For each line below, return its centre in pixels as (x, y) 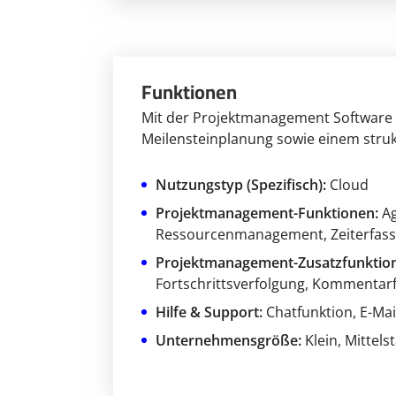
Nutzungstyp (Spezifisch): (241, 185)
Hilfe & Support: (209, 312)
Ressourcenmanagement (240, 235)
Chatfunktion (309, 312)
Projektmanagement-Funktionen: (267, 213)
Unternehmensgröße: (228, 341)
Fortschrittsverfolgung (230, 284)
